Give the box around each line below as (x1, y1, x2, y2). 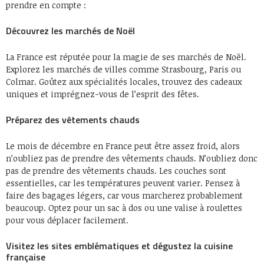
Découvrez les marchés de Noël (6, 24, 135, 38)
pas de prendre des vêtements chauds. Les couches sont (6, 165, 226, 176)
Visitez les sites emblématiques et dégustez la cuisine (6, 239, 233, 253)
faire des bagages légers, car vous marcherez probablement (6, 190, 243, 201)
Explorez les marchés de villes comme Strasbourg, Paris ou (6, 64, 241, 75)
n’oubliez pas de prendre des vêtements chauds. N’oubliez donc (6, 153, 258, 164)
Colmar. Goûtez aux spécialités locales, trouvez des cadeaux (6, 76, 242, 87)
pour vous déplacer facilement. (6, 214, 128, 226)
